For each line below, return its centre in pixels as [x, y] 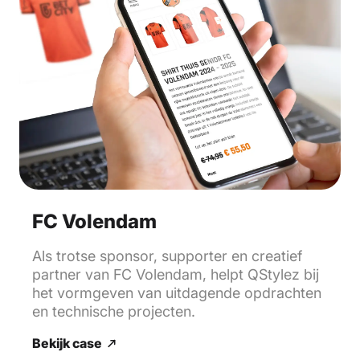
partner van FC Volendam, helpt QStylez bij [176, 274]
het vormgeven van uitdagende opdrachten [177, 292]
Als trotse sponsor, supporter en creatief [167, 256]
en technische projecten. [114, 311]
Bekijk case [67, 343]
